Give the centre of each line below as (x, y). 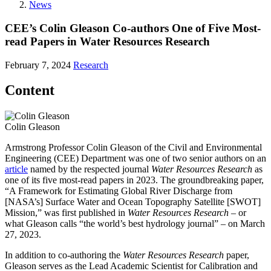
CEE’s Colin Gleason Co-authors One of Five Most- (133, 28)
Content (30, 90)
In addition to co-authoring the (64, 255)
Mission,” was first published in (66, 213)
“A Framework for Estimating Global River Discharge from (119, 191)
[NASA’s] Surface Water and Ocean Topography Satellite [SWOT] (133, 202)
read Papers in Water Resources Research (107, 41)
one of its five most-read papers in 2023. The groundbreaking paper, (134, 180)
